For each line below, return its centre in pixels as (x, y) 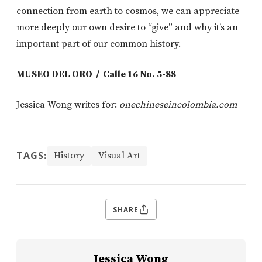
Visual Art (119, 156)
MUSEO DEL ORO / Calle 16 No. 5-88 (96, 75)
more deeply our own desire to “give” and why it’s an (127, 28)
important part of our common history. (99, 44)
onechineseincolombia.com (179, 105)
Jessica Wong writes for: (68, 105)
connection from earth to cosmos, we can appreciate (128, 11)
